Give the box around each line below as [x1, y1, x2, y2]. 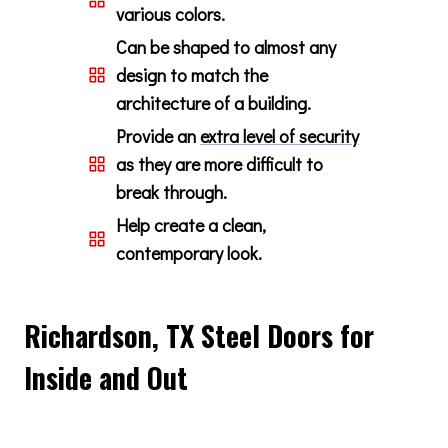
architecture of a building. [116, 90, 311, 115]
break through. [116, 179, 227, 204]
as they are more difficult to [116, 151, 323, 176]
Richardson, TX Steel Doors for [24, 314, 374, 356]
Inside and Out [24, 356, 188, 398]
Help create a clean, [116, 212, 266, 237]
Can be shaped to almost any [116, 34, 336, 59]
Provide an [116, 123, 200, 148]
